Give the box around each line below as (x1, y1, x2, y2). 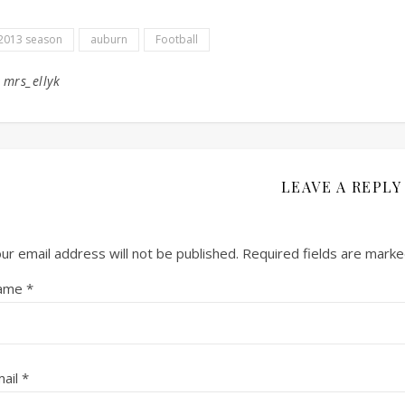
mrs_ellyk (3, 72, 60, 89)
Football (155, 32, 198, 47)
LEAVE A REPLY (280, 177, 402, 196)
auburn (90, 32, 127, 47)
